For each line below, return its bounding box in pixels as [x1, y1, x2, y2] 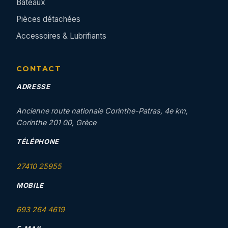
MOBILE [16, 181, 44, 189]
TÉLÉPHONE [16, 137, 59, 146]
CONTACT [16, 64, 62, 73]
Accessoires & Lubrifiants [16, 31, 106, 41]
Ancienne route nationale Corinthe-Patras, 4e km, [16, 106, 188, 116]
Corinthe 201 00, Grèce [16, 118, 96, 127]
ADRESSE [16, 82, 50, 91]
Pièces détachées [16, 14, 80, 24]
